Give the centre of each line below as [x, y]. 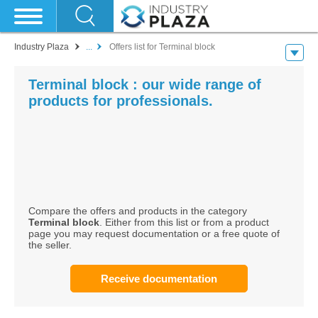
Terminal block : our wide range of [145, 84]
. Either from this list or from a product [184, 222]
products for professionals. [121, 101]
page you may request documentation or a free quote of [154, 234]
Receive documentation [159, 279]
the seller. [50, 245]
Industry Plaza [42, 47]
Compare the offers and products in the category [138, 211]
